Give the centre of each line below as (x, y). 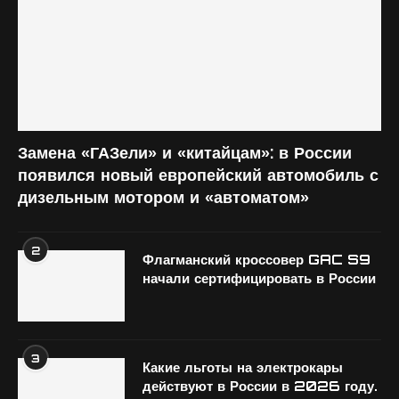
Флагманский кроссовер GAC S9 (256, 260)
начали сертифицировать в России (259, 278)
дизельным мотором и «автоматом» (163, 197)
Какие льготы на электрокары (243, 367)
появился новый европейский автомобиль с (198, 175)
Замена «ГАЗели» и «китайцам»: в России (185, 152)
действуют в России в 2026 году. (260, 386)
